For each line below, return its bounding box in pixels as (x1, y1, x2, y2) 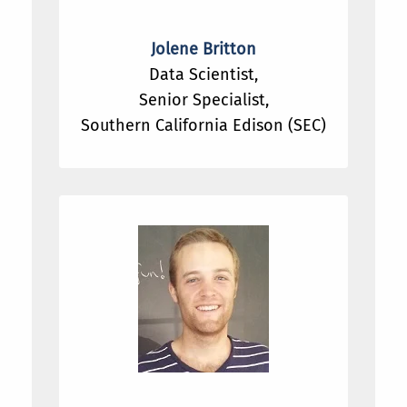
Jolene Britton (151, 39, 256, 60)
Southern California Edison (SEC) (81, 115, 326, 136)
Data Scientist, (149, 65, 258, 85)
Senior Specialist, (138, 90, 269, 111)
